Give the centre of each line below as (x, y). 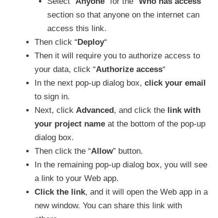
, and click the (141, 110)
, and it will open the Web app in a (146, 192)
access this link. (77, 28)
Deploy (91, 42)
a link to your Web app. (77, 178)
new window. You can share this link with (108, 206)
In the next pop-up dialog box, (90, 83)
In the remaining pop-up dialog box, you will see (121, 165)
